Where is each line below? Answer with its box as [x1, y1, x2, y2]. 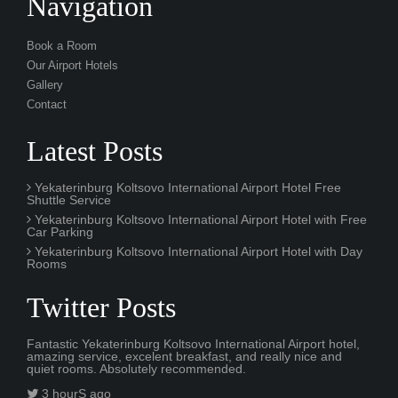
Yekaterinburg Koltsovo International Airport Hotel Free [31, 179, 341, 195]
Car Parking [27, 224, 93, 239]
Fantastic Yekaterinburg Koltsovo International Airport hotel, [27, 336, 360, 351]
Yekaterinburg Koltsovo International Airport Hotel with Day [31, 243, 362, 259]
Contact [27, 98, 67, 111]
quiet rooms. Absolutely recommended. [27, 361, 246, 376]
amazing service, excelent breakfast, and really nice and [27, 348, 342, 363]
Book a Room [27, 39, 97, 52]
